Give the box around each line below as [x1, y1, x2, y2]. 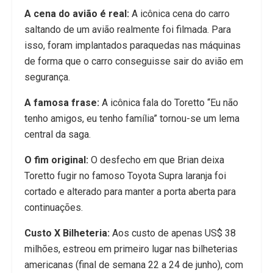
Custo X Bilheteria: [24, 227, 110, 239]
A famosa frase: [24, 97, 99, 109]
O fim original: [24, 154, 88, 166]
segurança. [24, 71, 70, 83]
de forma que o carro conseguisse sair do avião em [24, 55, 243, 68]
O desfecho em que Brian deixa [88, 154, 224, 166]
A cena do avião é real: [24, 8, 129, 20]
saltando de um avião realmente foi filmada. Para [24, 24, 231, 36]
